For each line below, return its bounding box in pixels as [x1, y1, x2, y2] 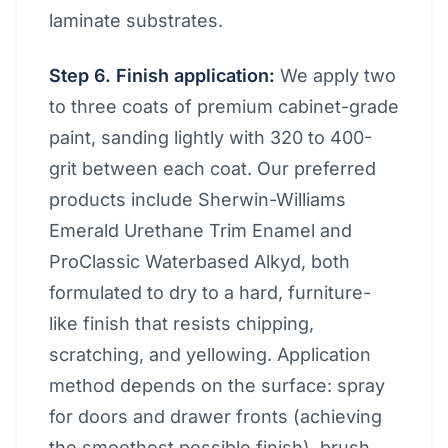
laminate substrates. [49, 10, 223, 31]
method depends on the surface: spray [49, 375, 385, 396]
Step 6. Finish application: [49, 65, 275, 86]
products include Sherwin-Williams [49, 189, 346, 210]
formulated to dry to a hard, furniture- [49, 282, 371, 303]
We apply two [275, 65, 396, 86]
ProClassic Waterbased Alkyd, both [49, 251, 350, 272]
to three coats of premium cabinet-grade [49, 96, 399, 117]
